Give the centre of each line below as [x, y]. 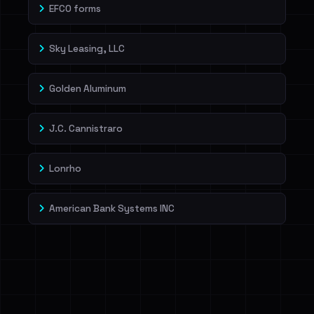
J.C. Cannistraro [86, 129]
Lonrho [65, 169]
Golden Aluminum [88, 89]
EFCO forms [75, 9]
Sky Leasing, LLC [87, 49]
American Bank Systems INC [112, 209]
